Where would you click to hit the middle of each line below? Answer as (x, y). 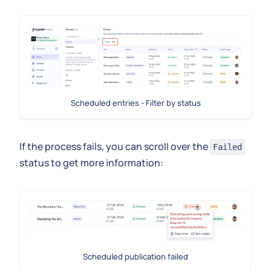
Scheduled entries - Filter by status (135, 103)
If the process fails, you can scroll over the (115, 146)
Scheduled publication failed (135, 257)
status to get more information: (91, 162)
